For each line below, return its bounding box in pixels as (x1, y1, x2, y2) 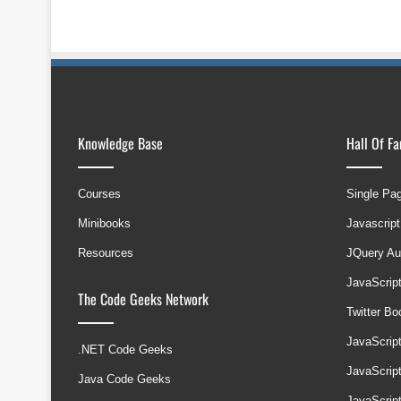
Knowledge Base (78, 132, 163, 154)
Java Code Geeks (78, 371, 171, 386)
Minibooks (78, 216, 131, 230)
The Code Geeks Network (78, 287, 209, 310)
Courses (78, 186, 121, 200)
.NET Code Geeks (78, 342, 173, 356)
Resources (78, 245, 133, 260)
